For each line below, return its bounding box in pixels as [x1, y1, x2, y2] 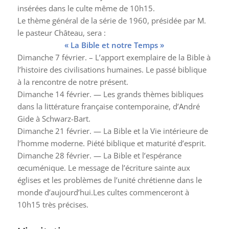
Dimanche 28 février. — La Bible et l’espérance [17, 150, 181, 161]
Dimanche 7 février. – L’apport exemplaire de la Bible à [17, 52, 211, 62]
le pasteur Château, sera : [17, 27, 106, 38]
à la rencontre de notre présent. [17, 76, 128, 87]
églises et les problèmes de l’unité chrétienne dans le [17, 174, 202, 185]
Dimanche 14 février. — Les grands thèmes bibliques [17, 88, 203, 99]
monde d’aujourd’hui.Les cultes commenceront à [17, 187, 189, 197]
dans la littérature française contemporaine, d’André [17, 101, 200, 111]
